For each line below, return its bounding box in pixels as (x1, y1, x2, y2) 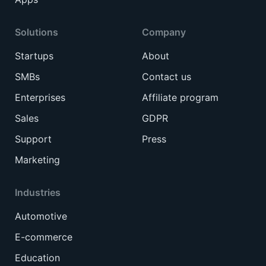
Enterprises (15, 91, 65, 103)
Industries (15, 186, 61, 198)
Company (142, 26, 186, 38)
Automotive (15, 210, 67, 222)
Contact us (142, 70, 191, 83)
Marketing (15, 153, 60, 166)
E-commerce (15, 230, 72, 243)
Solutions (15, 26, 58, 38)
